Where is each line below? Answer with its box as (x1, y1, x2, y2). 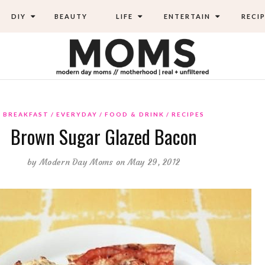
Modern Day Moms (40, 156, 114, 167)
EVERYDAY (56, 110, 98, 118)
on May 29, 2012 (115, 156, 180, 167)
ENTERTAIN (161, 12, 211, 20)
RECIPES (171, 110, 205, 118)
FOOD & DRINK (104, 110, 164, 118)
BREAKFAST (2, 110, 49, 118)
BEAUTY (54, 12, 88, 20)
